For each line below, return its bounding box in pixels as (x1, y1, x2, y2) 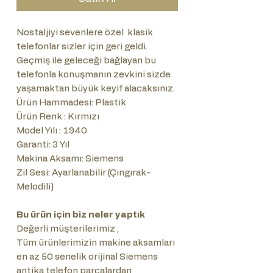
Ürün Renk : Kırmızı (16, 112, 99, 121)
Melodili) (16, 182, 54, 191)
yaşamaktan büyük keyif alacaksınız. (16, 84, 175, 93)
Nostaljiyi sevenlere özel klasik (16, 28, 153, 37)
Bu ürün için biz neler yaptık (16, 210, 145, 219)
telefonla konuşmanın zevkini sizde (16, 70, 171, 79)
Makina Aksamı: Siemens (16, 154, 126, 163)
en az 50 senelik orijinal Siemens (16, 252, 158, 261)
